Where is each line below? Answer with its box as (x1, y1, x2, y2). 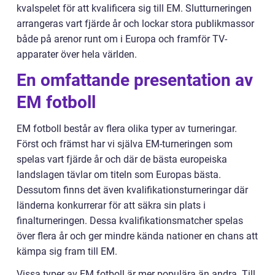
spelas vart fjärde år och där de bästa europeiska (17, 153, 227, 165)
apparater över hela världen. (17, 48, 137, 60)
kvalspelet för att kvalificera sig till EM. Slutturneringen (17, 2, 252, 14)
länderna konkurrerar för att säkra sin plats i (17, 199, 206, 211)
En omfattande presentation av (17, 69, 253, 90)
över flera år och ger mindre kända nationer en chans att (17, 230, 258, 242)
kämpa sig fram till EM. (17, 245, 117, 257)
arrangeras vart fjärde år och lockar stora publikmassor (17, 17, 254, 29)
